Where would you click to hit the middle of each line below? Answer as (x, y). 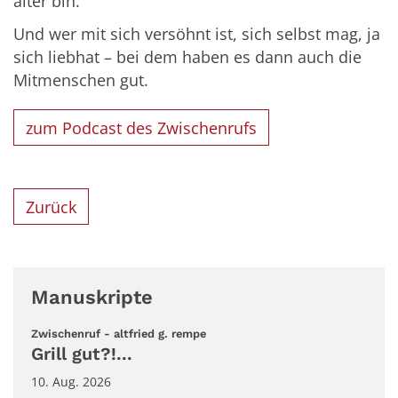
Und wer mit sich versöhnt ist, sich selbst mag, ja (197, 34)
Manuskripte (92, 298)
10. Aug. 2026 (71, 382)
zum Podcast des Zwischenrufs (142, 127)
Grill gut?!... (82, 354)
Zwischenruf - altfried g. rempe (119, 334)
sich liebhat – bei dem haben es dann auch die (187, 57)
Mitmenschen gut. (81, 80)
